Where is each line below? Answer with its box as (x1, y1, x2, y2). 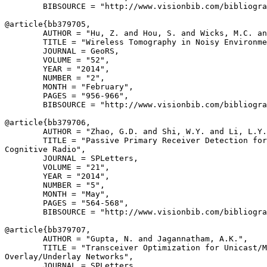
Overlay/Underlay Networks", (5, 252, 133, 261)
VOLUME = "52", (5, 55, 110, 64)
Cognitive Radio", (5, 145, 86, 154)
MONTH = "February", (5, 82, 133, 91)
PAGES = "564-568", (5, 198, 129, 207)
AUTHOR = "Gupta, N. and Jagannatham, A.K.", (5, 234, 248, 243)
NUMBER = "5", (5, 181, 105, 190)
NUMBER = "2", (5, 73, 105, 82)
